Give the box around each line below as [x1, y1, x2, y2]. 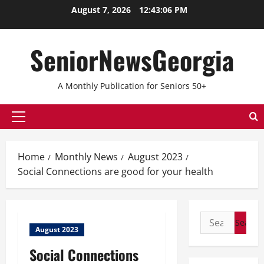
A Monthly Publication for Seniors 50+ [58, 80, 206, 91]
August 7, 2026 [71, 4, 133, 15]
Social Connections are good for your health [18, 165, 213, 178]
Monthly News [55, 150, 118, 163]
